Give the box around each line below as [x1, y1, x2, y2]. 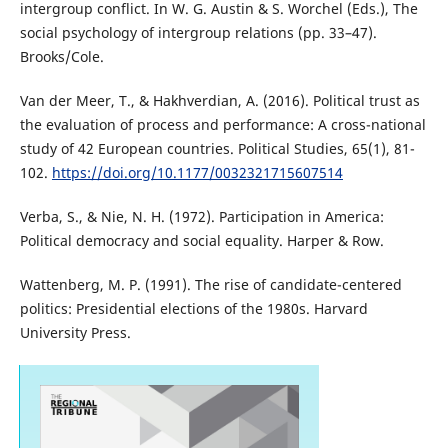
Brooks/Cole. [19, 46, 104, 66]
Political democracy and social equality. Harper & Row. [19, 230, 384, 250]
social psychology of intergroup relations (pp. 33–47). [19, 22, 377, 42]
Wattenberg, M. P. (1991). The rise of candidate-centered [19, 274, 402, 294]
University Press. [19, 322, 131, 342]
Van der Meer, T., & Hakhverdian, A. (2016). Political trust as [19, 90, 420, 110]
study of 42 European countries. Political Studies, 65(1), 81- [19, 138, 415, 158]
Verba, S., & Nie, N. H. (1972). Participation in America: [19, 206, 384, 226]
